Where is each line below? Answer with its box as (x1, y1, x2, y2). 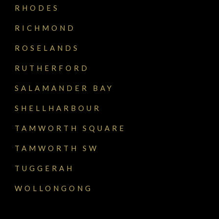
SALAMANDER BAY (15, 83, 114, 92)
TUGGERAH (15, 163, 74, 173)
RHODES (15, 3, 60, 12)
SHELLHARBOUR (15, 103, 101, 112)
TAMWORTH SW (15, 143, 99, 153)
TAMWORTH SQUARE (15, 123, 126, 132)
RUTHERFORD (15, 63, 89, 72)
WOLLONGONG (15, 183, 93, 193)
